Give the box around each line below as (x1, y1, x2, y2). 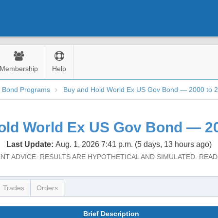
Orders (36, 184, 58, 192)
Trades (3, 184, 24, 192)
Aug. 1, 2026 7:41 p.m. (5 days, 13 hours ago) (55, 140, 212, 148)
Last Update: (6, 140, 55, 148)
